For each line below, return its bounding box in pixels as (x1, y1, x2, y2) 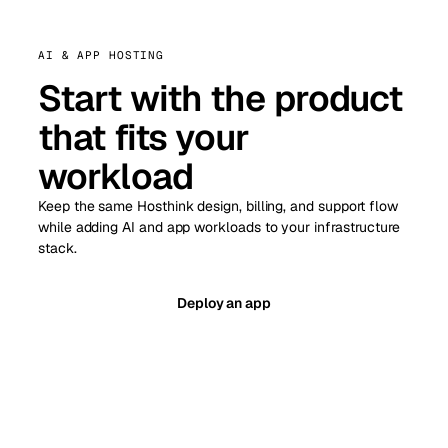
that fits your (38, 114, 250, 162)
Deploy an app (176, 293, 272, 312)
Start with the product (38, 75, 403, 123)
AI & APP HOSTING (38, 48, 165, 63)
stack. (38, 239, 77, 258)
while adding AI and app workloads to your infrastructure (38, 218, 401, 237)
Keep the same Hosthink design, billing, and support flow (38, 197, 399, 216)
